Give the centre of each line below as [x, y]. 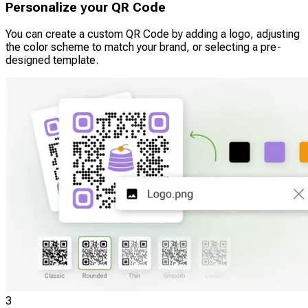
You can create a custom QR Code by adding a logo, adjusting [153, 34]
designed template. [52, 60]
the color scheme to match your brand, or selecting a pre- [143, 47]
